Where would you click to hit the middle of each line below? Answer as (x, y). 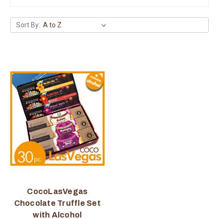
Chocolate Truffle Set (57, 203)
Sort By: (28, 25)
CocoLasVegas (57, 192)
